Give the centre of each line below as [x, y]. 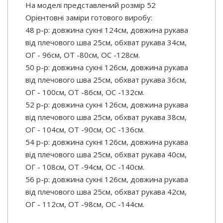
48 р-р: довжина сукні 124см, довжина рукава [107, 30]
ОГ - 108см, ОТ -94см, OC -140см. [85, 167]
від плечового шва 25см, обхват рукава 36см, [106, 80]
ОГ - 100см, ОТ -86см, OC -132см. [85, 92]
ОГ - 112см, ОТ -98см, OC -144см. [85, 204]
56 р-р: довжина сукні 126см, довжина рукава [107, 179]
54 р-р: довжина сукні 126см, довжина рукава [107, 142]
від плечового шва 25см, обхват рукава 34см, [106, 43]
